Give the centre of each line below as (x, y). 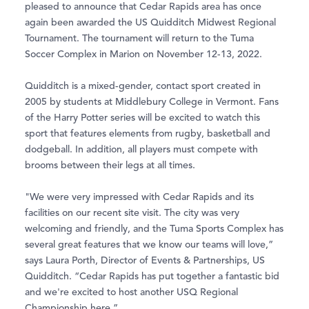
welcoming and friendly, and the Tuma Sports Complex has (154, 229)
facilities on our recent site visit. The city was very (132, 213)
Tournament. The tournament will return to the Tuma (139, 39)
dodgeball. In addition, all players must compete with (141, 150)
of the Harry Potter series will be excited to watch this (142, 118)
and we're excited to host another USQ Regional (131, 293)
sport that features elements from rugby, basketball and (148, 134)
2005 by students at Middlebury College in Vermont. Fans (152, 102)
